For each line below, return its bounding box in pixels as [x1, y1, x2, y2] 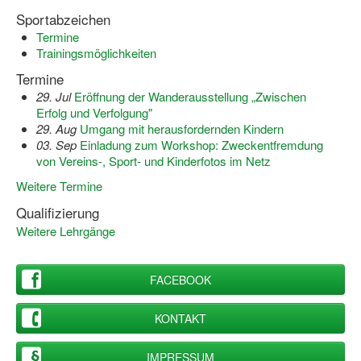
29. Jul [36, 88, 71, 105]
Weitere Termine [16, 177, 102, 194]
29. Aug [36, 120, 77, 137]
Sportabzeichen [16, 9, 110, 29]
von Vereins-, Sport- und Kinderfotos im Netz [36, 152, 271, 169]
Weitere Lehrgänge [16, 222, 115, 239]
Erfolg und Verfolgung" [36, 104, 152, 121]
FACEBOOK [150, 272, 211, 288]
